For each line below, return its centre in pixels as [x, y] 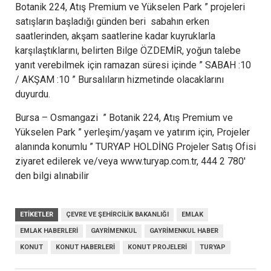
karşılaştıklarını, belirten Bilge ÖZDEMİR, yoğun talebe [128, 50]
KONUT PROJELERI [157, 247]
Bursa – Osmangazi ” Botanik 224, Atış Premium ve [124, 117]
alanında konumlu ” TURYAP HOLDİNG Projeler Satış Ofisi [135, 146]
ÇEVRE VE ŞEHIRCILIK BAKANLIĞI [117, 214]
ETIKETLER [37, 214]
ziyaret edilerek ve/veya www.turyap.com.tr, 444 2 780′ [132, 161]
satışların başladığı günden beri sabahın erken [112, 21]
